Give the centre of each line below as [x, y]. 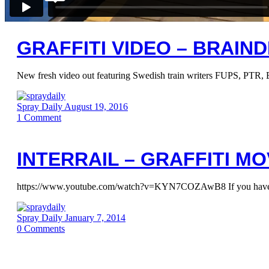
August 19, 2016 [96, 107]
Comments [44, 228]
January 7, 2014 [95, 218]
